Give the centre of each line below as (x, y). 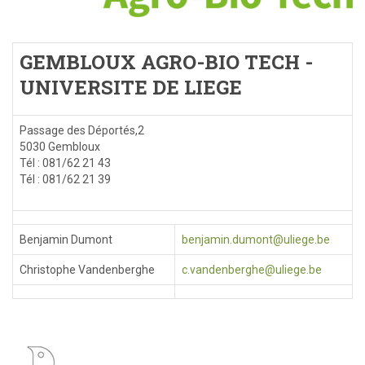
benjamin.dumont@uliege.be (256, 240)
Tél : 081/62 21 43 (65, 163)
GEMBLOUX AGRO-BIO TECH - (166, 62)
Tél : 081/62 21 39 (65, 180)
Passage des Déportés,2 (82, 131)
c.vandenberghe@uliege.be (252, 270)
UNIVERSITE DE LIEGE (131, 88)
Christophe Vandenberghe (87, 270)
